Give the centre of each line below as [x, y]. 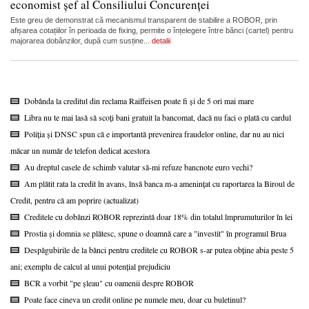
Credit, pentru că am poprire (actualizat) [74, 200]
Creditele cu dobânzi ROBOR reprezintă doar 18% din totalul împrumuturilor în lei [158, 216]
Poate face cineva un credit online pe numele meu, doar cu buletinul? [135, 299]
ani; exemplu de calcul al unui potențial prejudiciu [90, 266]
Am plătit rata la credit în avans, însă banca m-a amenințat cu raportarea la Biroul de [159, 183]
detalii [161, 40]
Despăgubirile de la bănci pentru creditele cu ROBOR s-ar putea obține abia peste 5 [159, 249]
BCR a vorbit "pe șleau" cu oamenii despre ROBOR [109, 282]
